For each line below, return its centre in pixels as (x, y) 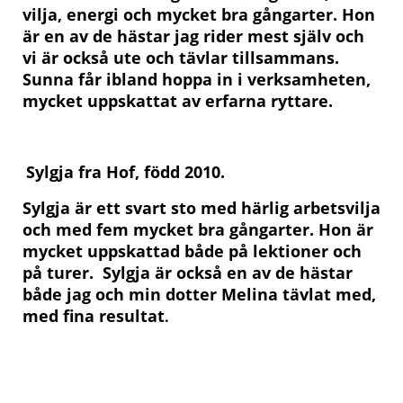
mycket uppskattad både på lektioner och (192, 251)
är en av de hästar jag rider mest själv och (193, 36)
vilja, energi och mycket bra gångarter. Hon (199, 14)
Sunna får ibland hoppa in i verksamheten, (197, 79)
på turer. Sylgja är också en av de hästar (188, 272)
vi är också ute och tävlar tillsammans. (181, 57)
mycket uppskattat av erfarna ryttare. (178, 100)
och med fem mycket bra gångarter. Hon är (198, 229)
